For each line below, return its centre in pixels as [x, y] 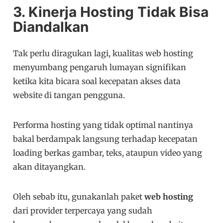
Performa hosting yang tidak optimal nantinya [103, 125]
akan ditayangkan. [50, 167]
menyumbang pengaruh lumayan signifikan [100, 67]
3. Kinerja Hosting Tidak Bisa [111, 12]
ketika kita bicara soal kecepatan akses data [97, 81]
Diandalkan [51, 27]
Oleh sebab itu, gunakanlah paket [79, 197]
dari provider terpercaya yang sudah [83, 211]
